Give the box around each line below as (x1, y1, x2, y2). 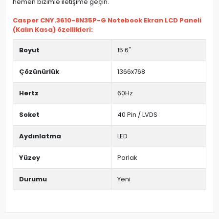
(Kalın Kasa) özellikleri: (13, 25, 93, 34)
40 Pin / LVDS (117, 110, 157, 119)
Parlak (117, 153, 137, 162)
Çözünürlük (19, 67, 59, 76)
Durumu (19, 175, 47, 184)
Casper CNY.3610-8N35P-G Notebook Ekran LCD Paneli (13, 16, 201, 25)
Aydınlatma (19, 131, 61, 141)
